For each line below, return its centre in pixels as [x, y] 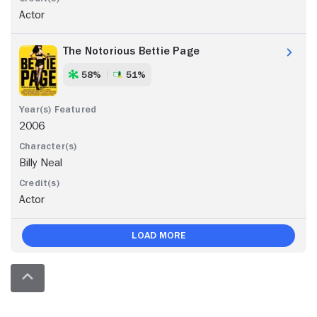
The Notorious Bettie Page [131, 51]
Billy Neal [41, 162]
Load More [158, 235]
